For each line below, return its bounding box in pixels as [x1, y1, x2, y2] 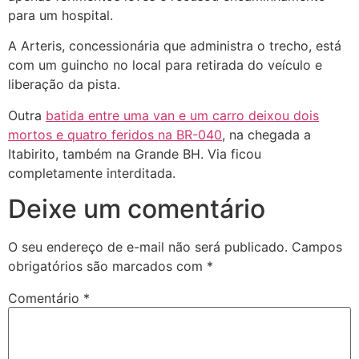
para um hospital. [8, 6, 113, 23]
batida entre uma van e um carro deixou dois [46, 107, 319, 123]
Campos [292, 239, 342, 256]
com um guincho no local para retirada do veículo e [8, 57, 322, 74]
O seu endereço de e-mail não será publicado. [8, 239, 288, 256]
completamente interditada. [8, 164, 175, 181]
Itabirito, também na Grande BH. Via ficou [8, 145, 261, 162]
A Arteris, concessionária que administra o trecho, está [8, 38, 341, 54]
